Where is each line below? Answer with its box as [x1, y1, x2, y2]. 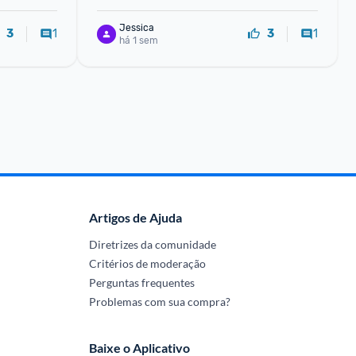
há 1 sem [118, 34, 158, 46]
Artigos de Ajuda [88, 210, 182, 225]
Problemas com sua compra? [88, 295, 230, 308]
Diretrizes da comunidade [88, 238, 216, 251]
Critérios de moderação [88, 257, 206, 270]
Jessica [118, 21, 154, 33]
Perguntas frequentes [88, 276, 195, 289]
